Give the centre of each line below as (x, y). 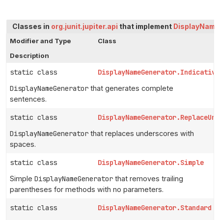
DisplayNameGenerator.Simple (151, 163)
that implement (146, 27)
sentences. (28, 99)
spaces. (23, 144)
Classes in (32, 27)
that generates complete (131, 88)
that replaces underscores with (141, 133)
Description (29, 55)
